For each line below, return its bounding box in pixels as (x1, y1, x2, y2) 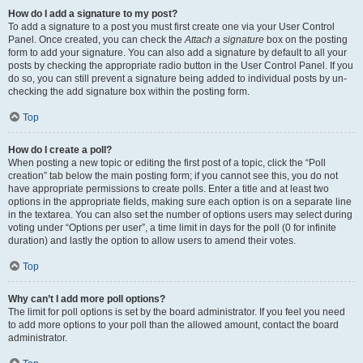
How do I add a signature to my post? (8, 8, 177, 19)
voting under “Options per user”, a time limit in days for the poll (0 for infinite (8, 222, 336, 233)
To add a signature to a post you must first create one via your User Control (8, 21, 335, 32)
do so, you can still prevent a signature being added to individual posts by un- (8, 73, 347, 84)
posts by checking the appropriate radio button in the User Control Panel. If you (8, 60, 353, 71)
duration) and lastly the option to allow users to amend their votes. (8, 235, 296, 246)
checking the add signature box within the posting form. (8, 86, 250, 97)
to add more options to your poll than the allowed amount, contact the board (8, 319, 339, 331)
